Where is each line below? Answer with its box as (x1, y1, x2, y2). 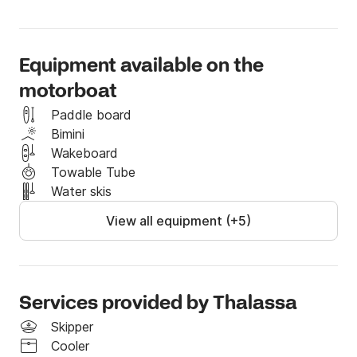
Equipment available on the (19, 54, 264, 80)
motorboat (19, 80, 117, 105)
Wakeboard (51, 145, 118, 162)
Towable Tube (51, 164, 135, 181)
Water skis (51, 183, 112, 200)
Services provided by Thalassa (19, 292, 297, 317)
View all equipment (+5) (106, 213, 251, 229)
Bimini (51, 126, 84, 143)
